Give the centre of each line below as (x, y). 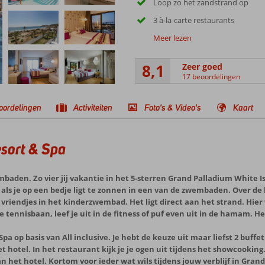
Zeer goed (202, 66)
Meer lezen (172, 38)
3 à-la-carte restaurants (193, 20)
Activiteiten (93, 107)
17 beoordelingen (211, 76)
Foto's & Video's (173, 107)
